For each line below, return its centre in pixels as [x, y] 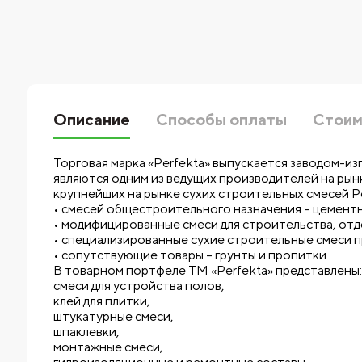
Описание [91, 120]
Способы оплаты [221, 120]
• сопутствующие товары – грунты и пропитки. [191, 255]
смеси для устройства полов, [139, 286]
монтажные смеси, [108, 347]
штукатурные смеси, [113, 317]
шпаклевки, [86, 332]
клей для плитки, [101, 301]
